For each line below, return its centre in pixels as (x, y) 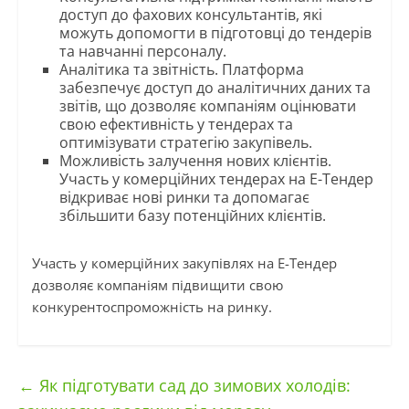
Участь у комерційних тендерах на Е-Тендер (216, 179)
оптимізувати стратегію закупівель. (185, 143)
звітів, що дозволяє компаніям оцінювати (207, 106)
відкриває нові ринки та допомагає (184, 198)
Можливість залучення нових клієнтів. (195, 161)
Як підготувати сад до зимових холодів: (192, 386)
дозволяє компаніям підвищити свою (157, 285)
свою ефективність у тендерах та (176, 125)
